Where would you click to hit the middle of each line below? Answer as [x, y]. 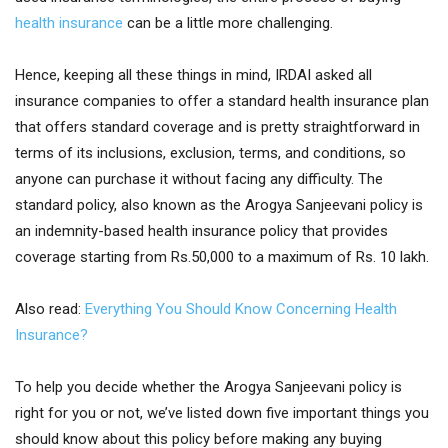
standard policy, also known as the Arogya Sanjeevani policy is [219, 205]
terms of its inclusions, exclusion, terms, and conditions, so [210, 153]
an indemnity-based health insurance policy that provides [201, 231]
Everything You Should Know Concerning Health [241, 309]
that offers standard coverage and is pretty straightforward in [217, 127]
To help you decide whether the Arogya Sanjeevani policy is [208, 387]
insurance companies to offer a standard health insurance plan [222, 101]
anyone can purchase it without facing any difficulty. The [199, 179]
